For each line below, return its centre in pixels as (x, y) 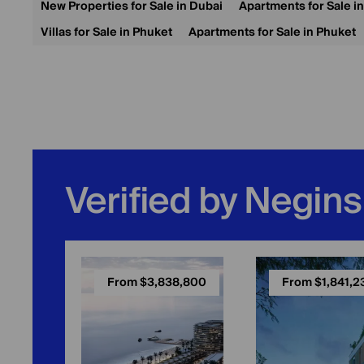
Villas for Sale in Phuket (106, 32)
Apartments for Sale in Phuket (272, 32)
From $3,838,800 (157, 283)
